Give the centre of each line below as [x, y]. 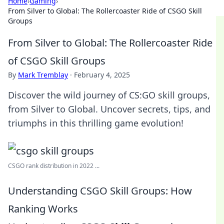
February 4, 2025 [102, 75]
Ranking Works [43, 209]
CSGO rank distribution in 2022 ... [54, 166]
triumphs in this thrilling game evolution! [96, 123]
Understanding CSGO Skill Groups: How [100, 191]
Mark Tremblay [43, 75]
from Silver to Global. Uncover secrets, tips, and [109, 109]
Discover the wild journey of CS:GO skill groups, [109, 95]
